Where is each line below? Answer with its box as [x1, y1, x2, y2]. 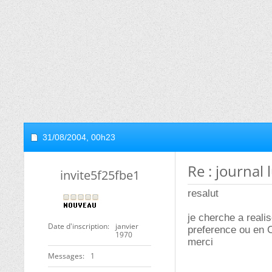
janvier [115, 221, 138, 231]
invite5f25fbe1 [59, 167, 140, 183]
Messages [48, 251, 83, 261]
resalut [188, 188, 219, 199]
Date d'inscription [48, 221, 107, 231]
